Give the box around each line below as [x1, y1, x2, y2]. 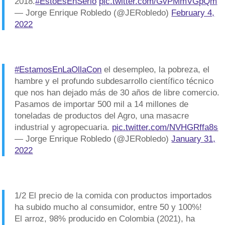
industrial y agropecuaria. [15, 123, 113, 132]
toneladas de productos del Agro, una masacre [15, 111, 189, 121]
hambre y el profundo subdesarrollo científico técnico [15, 76, 214, 86]
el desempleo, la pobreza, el [101, 65, 210, 74]
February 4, [171, 8, 215, 18]
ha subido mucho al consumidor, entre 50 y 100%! [15, 202, 202, 212]
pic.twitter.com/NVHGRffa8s [112, 123, 218, 132]
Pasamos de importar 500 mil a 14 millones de [15, 99, 189, 109]
